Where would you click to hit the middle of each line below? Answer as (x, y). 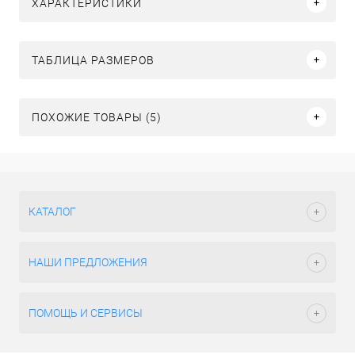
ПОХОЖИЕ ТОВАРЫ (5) (97, 117)
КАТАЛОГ (52, 212)
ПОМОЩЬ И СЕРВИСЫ (86, 313)
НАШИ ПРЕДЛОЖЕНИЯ (88, 262)
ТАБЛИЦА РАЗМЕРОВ (93, 60)
